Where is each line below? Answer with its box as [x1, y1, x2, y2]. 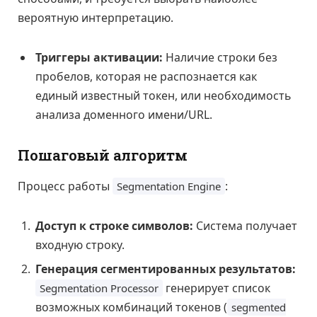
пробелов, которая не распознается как [35, 69, 257, 85]
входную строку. [35, 236, 125, 253]
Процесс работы [18, 178, 113, 195]
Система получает [193, 217, 297, 234]
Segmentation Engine [117, 179, 221, 194]
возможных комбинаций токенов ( [35, 299, 227, 315]
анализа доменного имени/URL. [35, 107, 212, 123]
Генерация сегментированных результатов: [35, 260, 296, 277]
